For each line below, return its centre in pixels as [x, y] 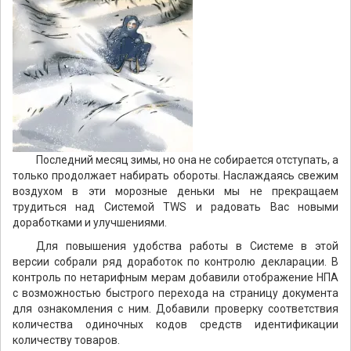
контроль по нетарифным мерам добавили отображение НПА [175, 277]
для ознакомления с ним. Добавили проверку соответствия [175, 309]
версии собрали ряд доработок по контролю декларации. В [175, 262]
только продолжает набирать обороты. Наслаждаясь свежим [175, 175]
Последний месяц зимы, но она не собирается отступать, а [187, 160]
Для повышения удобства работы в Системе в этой [187, 246]
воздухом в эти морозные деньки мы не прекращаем [175, 191]
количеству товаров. [66, 340]
